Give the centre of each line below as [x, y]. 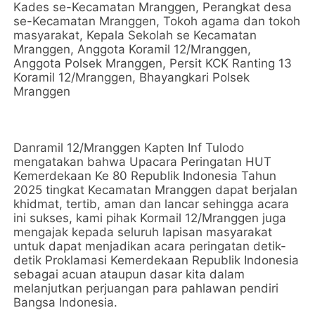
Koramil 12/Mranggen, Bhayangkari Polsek [132, 77]
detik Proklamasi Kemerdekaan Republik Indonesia [156, 260]
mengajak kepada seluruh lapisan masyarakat [143, 232]
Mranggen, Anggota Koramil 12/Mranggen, [133, 49]
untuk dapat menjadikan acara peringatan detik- [150, 246]
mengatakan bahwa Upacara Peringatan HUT [143, 161]
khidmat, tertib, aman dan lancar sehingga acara [152, 204]
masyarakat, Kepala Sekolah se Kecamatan [135, 35]
